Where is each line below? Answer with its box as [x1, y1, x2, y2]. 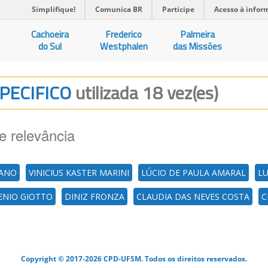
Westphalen [100, 39, 148, 53]
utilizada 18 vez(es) [75, 79, 218, 106]
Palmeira [180, 28, 215, 41]
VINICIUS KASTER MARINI [29, 167, 129, 178]
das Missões [173, 39, 223, 53]
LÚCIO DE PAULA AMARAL [141, 167, 246, 178]
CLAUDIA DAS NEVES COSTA [136, 191, 249, 202]
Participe [162, 4, 194, 14]
